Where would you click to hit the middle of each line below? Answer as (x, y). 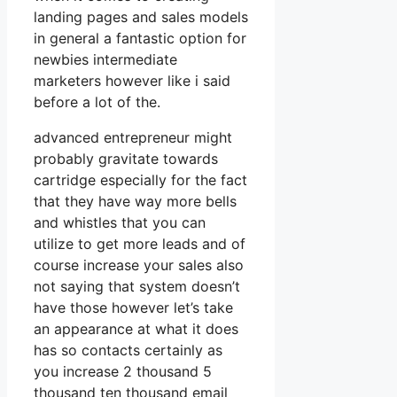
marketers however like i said (132, 80)
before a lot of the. (97, 101)
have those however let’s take (133, 307)
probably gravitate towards (126, 158)
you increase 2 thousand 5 (123, 371)
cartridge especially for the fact (140, 179)
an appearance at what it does (136, 328)
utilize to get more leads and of (140, 243)
